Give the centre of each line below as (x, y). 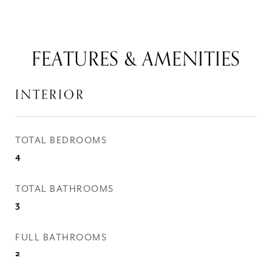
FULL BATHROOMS (61, 238)
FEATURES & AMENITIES (136, 59)
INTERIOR (50, 95)
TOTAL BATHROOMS (65, 189)
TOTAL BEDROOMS (61, 141)
